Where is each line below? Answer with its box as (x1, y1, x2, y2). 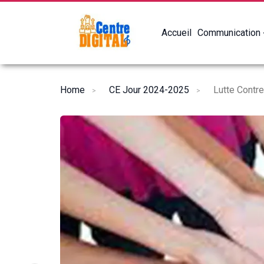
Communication (197, 27, 260, 39)
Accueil (161, 27, 192, 39)
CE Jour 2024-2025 (109, 84, 189, 95)
